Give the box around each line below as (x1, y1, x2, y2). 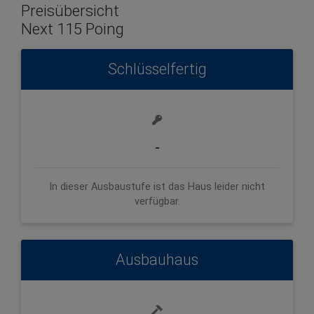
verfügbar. (134, 195, 180, 207)
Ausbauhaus (116, 250, 198, 268)
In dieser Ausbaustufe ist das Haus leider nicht (49, 180, 265, 193)
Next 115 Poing (21, 19, 124, 38)
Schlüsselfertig (107, 60, 207, 78)
